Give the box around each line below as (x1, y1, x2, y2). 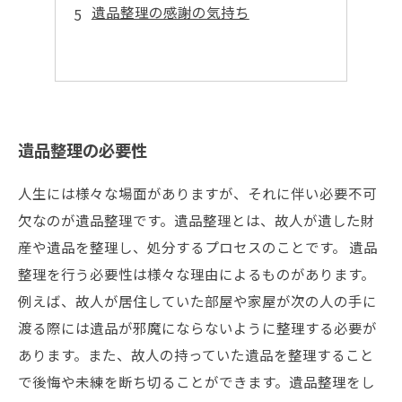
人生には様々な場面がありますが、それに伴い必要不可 (18, 183, 377, 203)
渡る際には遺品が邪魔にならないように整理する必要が (18, 318, 377, 337)
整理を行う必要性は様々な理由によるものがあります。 (18, 264, 375, 284)
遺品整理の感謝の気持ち (91, 2, 249, 22)
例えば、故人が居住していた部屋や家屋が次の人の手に (18, 291, 377, 310)
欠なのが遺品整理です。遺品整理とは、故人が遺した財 (18, 210, 375, 230)
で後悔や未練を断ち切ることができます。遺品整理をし (18, 371, 375, 391)
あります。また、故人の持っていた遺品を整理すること (18, 345, 374, 364)
